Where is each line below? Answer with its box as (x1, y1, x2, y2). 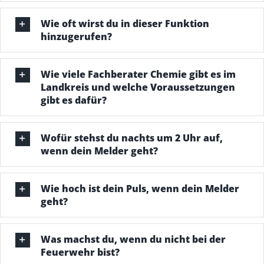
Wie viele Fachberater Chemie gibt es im (40, 67, 236, 81)
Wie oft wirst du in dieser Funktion (40, 16, 209, 30)
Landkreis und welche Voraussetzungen (40, 80, 235, 94)
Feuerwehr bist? (40, 245, 120, 259)
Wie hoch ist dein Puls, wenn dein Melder (40, 181, 239, 195)
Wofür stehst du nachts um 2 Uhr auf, (40, 131, 223, 144)
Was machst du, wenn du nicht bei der (40, 232, 226, 246)
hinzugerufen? (40, 29, 112, 43)
